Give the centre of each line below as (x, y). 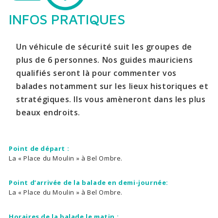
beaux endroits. (48, 112)
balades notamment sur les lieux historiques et (112, 86)
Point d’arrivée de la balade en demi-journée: (89, 182)
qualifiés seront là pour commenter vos (96, 73)
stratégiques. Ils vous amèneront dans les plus (111, 99)
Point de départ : (39, 148)
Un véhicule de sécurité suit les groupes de (104, 46)
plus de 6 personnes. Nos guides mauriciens (105, 60)
